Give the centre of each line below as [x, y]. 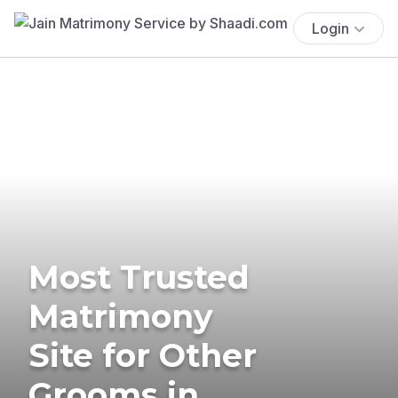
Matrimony [121, 316]
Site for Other [143, 355]
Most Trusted [139, 277]
